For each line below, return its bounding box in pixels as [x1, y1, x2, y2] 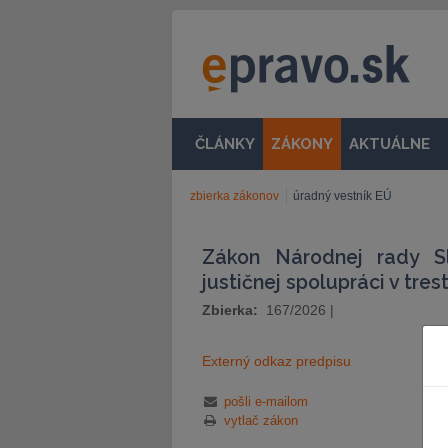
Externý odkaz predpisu [202, 353, 351, 369]
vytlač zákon [223, 413, 298, 428]
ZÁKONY [271, 135, 333, 153]
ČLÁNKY [195, 135, 255, 153]
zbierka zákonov [190, 189, 279, 203]
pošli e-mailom [223, 394, 308, 409]
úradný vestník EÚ [293, 189, 392, 203]
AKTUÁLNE [349, 135, 430, 153]
